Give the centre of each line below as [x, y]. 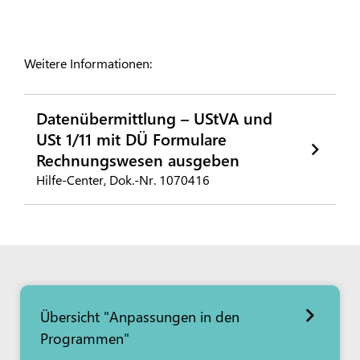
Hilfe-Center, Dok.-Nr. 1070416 [123, 180]
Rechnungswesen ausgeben [138, 160]
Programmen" [85, 338]
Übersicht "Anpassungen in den [140, 317]
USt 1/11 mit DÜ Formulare [131, 139]
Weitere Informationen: [88, 63]
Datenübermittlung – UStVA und [154, 118]
